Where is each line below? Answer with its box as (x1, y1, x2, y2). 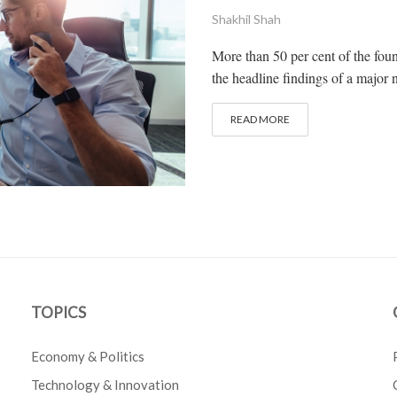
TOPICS (31, 303, 87, 323)
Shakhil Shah (212, 12, 281, 27)
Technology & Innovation (31, 377, 180, 393)
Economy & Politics (31, 348, 145, 365)
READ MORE (230, 113, 290, 126)
